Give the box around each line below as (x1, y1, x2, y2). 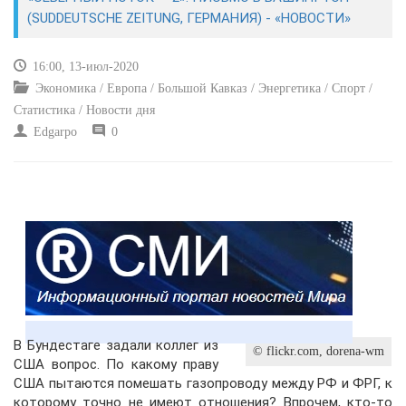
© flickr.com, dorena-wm (253, 344, 384, 358)
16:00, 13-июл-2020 (29, 60, 139, 73)
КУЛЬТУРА (27, 49, 99, 64)
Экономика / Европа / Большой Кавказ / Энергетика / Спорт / (32, 82, 372, 95)
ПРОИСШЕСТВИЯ (27, 185, 151, 200)
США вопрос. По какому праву (14, 356, 218, 372)
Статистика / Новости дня (14, 103, 155, 117)
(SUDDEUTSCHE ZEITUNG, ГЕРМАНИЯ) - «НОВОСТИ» (27, 10, 351, 26)
